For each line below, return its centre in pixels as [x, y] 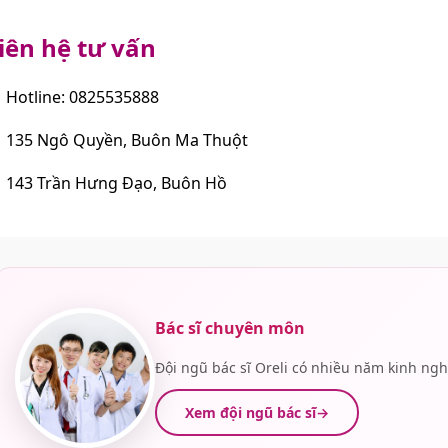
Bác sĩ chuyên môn [230, 327]
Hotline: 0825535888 [81, 96]
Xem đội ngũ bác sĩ [250, 412]
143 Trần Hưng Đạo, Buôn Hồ [115, 182]
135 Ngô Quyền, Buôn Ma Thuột [125, 139]
